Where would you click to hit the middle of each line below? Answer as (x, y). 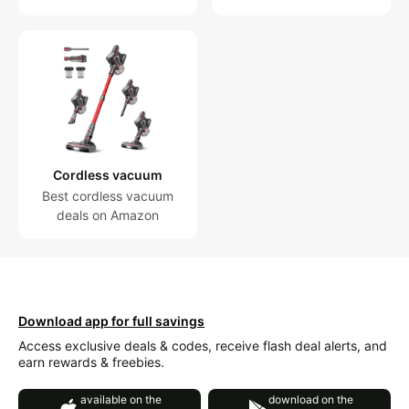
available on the (121, 399)
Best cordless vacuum (108, 196)
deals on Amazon (108, 215)
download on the (310, 399)
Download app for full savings (111, 321)
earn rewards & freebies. (91, 362)
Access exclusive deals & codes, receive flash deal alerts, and (203, 346)
